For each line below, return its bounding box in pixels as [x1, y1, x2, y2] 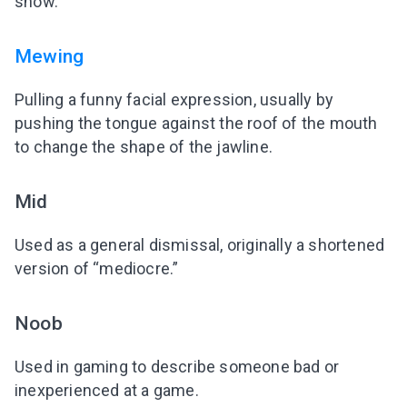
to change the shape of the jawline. [15, 136, 273, 156]
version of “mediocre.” [15, 258, 179, 278]
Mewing [15, 44, 84, 67]
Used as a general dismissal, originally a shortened [15, 234, 385, 254]
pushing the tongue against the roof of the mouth [15, 113, 378, 133]
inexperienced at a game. [15, 380, 199, 400]
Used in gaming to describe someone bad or [15, 356, 340, 376]
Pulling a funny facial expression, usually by [15, 89, 334, 109]
